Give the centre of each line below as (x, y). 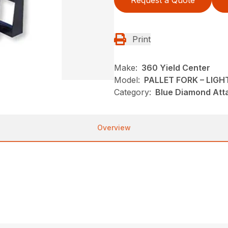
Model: (127, 80)
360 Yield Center (176, 68)
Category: (133, 92)
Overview (114, 128)
